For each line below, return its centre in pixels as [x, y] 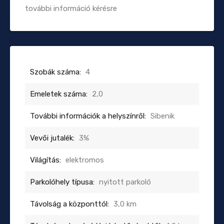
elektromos [85, 160]
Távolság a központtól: [69, 204]
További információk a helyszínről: [88, 116]
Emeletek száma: [59, 94]
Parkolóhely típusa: [62, 182]
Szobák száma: [55, 72]
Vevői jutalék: [52, 138]
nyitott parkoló [125, 182]
